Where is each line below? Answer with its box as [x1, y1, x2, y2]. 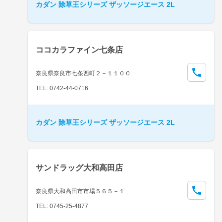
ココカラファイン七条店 [36, 45, 123, 54]
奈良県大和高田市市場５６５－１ [36, 187, 125, 195]
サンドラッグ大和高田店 [36, 163, 123, 172]
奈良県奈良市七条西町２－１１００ [36, 69, 131, 77]
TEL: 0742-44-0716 [36, 84, 88, 92]
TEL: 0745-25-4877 [36, 202, 88, 210]
